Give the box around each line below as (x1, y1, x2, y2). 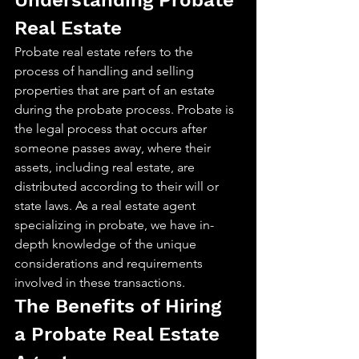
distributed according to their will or (14, 179, 222, 194)
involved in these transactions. (14, 275, 185, 290)
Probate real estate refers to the (14, 44, 196, 59)
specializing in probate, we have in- (14, 217, 214, 232)
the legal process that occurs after (14, 121, 210, 136)
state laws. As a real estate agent (14, 198, 199, 213)
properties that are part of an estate (14, 83, 218, 98)
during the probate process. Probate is (14, 102, 237, 117)
